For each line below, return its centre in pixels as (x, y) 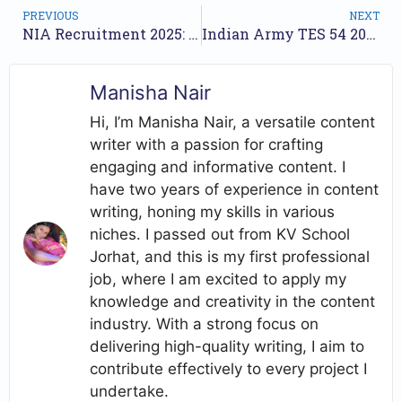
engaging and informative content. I (218, 167)
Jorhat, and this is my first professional (230, 257)
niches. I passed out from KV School (220, 235)
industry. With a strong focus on (204, 324)
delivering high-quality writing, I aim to (227, 347)
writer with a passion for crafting (206, 145)
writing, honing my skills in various (212, 212)
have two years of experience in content (234, 190)
